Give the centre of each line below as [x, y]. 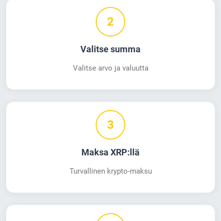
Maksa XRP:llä [110, 153]
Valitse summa [110, 50]
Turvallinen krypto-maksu [110, 171]
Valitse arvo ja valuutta [110, 68]
